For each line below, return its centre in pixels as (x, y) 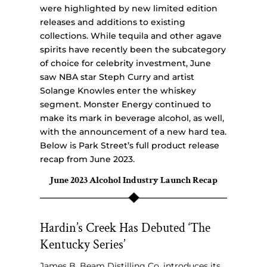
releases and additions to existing (113, 22)
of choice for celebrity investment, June (126, 63)
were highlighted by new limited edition (129, 9)
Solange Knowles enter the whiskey (118, 91)
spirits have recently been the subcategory (133, 50)
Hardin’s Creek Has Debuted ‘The (125, 228)
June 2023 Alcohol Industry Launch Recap (133, 181)
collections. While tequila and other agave (131, 36)
